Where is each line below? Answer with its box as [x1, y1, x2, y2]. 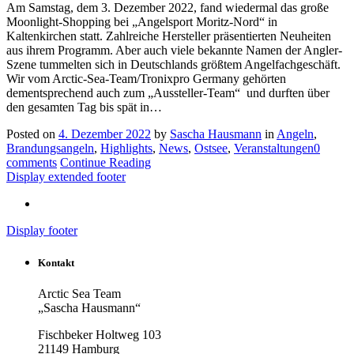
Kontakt [38, 257, 74, 269]
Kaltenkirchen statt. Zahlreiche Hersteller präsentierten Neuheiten [6, 29, 331, 43]
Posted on [6, 127, 58, 141]
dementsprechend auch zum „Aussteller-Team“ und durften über [6, 86, 330, 100]
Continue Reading [60, 156, 151, 170]
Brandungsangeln [6, 141, 94, 156]
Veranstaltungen [234, 141, 314, 156]
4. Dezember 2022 [58, 127, 151, 141]
